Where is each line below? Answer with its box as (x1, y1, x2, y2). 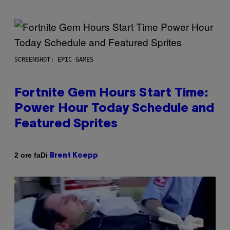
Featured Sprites (14, 118, 118, 130)
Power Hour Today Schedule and (14, 103, 214, 114)
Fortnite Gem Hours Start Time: (14, 87, 208, 99)
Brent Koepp (50, 152, 98, 159)
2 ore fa (14, 151, 41, 160)
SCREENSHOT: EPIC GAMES (14, 55, 93, 63)
